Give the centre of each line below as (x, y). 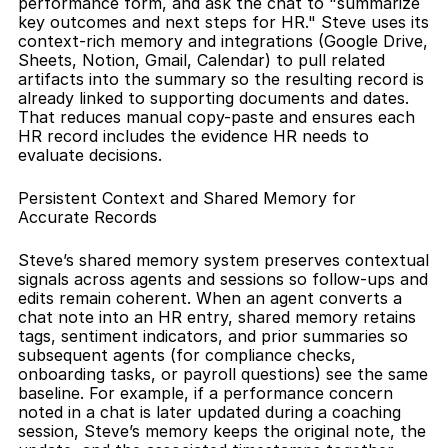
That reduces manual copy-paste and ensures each (216, 117)
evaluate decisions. (90, 155)
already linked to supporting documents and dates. (213, 98)
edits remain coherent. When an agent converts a (210, 298)
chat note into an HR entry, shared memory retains (217, 317)
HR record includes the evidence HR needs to (193, 136)
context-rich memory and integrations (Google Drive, (223, 41)
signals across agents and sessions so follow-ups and (223, 279)
